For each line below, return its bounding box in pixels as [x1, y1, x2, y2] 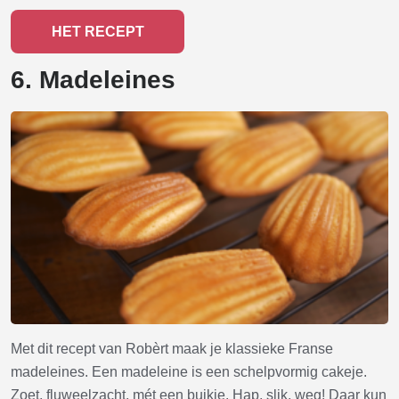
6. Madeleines [11, 66, 175, 94]
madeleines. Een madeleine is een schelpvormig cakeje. [11, 364, 367, 380]
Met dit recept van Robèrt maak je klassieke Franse [11, 341, 333, 357]
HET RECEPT [51, 24, 144, 40]
